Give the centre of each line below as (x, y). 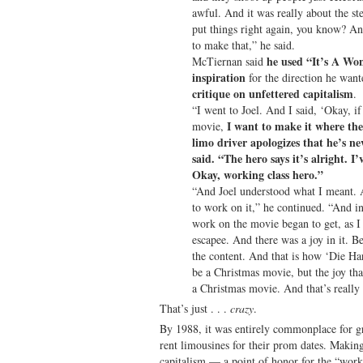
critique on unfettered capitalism (273, 93)
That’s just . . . (195, 308)
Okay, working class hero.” (258, 174)
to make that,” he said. (243, 45)
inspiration (219, 77)
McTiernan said (229, 61)
